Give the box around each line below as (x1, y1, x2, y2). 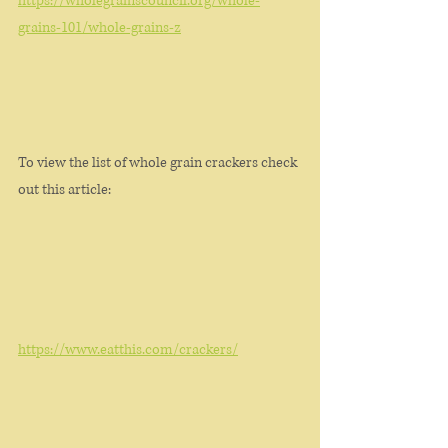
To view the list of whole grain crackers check (18, 153, 300, 172)
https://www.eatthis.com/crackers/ (18, 340, 238, 359)
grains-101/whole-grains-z (18, 18, 181, 37)
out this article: (18, 180, 114, 199)
